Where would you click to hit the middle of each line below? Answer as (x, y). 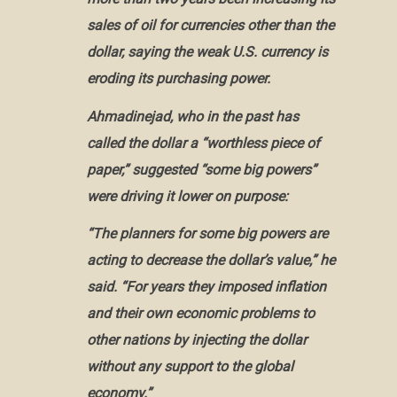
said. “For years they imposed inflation (206, 287)
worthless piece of (263, 143)
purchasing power (211, 78)
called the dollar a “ (146, 143)
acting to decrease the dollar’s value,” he (210, 261)
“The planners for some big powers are (207, 234)
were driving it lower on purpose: (187, 196)
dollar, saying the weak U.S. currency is (207, 51)
